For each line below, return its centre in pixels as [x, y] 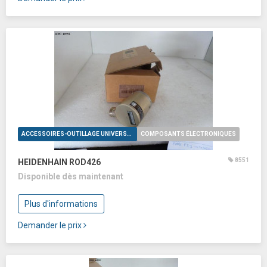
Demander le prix [51, 225]
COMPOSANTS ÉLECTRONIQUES [188, 134]
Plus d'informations [61, 204]
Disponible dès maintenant [71, 176]
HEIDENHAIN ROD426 [59, 162]
